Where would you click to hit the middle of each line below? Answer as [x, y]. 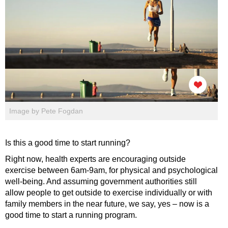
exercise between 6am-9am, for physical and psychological [111, 170]
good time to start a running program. [71, 215]
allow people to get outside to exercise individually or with [109, 193]
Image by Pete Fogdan [46, 111]
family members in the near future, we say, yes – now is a [107, 204]
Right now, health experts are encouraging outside [95, 159]
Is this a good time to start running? [68, 143]
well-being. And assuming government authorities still [101, 182]
